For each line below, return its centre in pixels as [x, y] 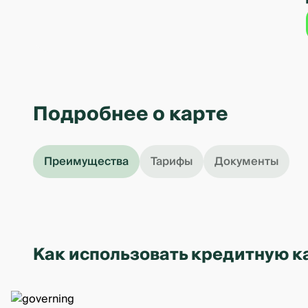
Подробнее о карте [131, 114]
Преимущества [86, 162]
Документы [246, 162]
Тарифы [172, 162]
